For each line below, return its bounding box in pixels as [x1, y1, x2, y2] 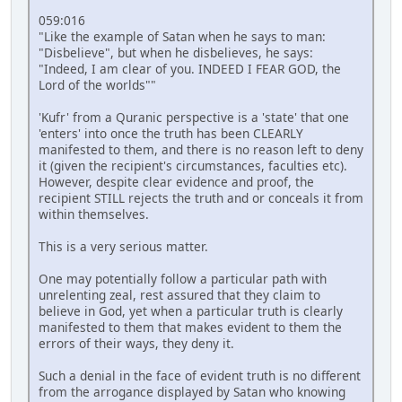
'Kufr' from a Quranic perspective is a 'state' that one [39, 108, 349, 126]
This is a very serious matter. [39, 237, 208, 255]
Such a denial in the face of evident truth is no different [39, 366, 361, 384]
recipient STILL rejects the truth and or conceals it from [39, 188, 363, 206]
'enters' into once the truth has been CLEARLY [39, 124, 303, 142]
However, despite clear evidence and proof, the [39, 172, 314, 190]
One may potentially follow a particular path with [39, 269, 327, 287]
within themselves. [39, 205, 149, 223]
